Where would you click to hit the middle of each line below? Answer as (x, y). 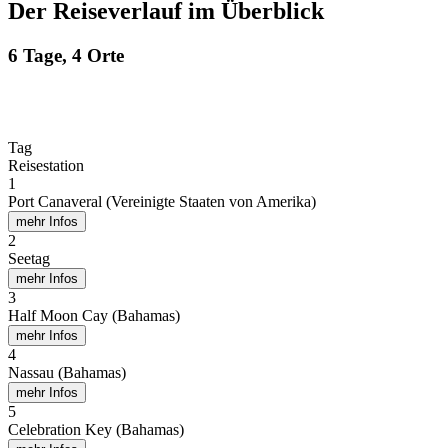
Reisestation (46, 166)
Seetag (29, 259)
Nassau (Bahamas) (67, 373)
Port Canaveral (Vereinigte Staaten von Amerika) (162, 202)
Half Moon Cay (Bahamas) (94, 316)
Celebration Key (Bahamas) (96, 430)
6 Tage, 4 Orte (66, 55)
